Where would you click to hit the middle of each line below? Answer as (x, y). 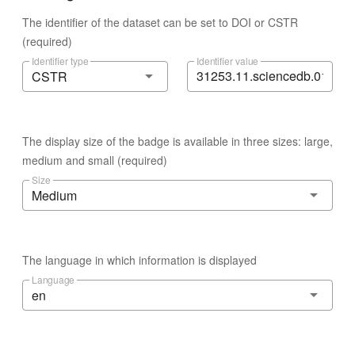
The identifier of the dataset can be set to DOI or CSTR (160, 22)
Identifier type (60, 61)
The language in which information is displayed (139, 260)
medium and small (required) (95, 160)
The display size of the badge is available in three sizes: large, (177, 141)
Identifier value (227, 61)
